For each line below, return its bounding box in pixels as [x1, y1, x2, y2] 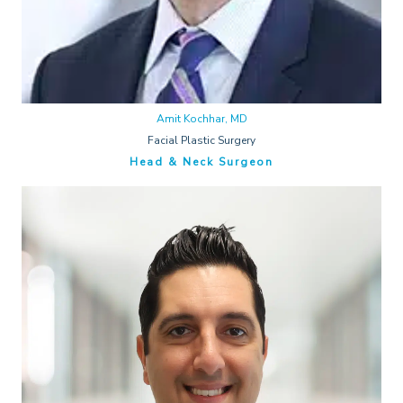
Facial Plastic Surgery [148, 132, 255, 148]
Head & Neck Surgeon [130, 154, 273, 169]
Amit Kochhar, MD [156, 111, 247, 126]
